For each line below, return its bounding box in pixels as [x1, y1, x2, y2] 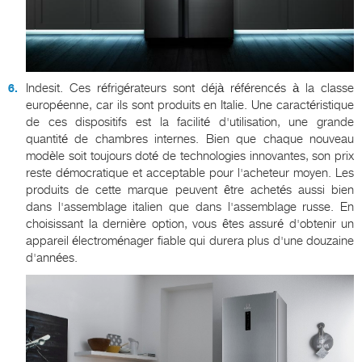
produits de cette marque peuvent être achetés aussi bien [26, 182, 354, 197]
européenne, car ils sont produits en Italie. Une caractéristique [26, 97, 354, 112]
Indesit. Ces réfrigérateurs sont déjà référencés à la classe [26, 80, 354, 95]
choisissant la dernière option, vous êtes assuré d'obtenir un [26, 216, 354, 231]
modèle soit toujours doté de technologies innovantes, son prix [26, 148, 354, 163]
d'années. [26, 250, 78, 265]
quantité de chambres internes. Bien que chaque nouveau [26, 131, 354, 146]
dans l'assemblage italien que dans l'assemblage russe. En [26, 199, 354, 214]
